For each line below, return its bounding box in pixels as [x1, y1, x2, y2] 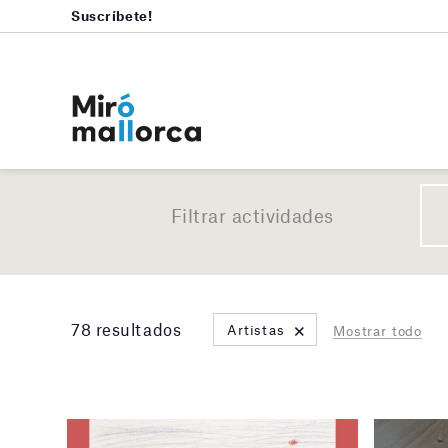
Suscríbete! [71, 7, 153, 24]
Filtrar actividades [171, 204, 334, 228]
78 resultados [71, 319, 182, 340]
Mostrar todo [333, 323, 423, 340]
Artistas [227, 322, 285, 339]
